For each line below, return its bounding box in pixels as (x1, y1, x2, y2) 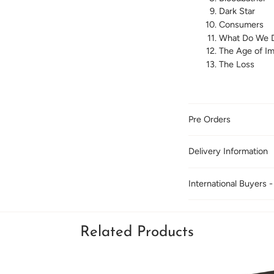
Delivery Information (188, 146, 268, 157)
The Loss (218, 58, 254, 70)
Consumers (218, 19, 264, 31)
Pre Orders (188, 114, 231, 125)
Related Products (80, 225, 194, 240)
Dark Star (218, 6, 255, 17)
